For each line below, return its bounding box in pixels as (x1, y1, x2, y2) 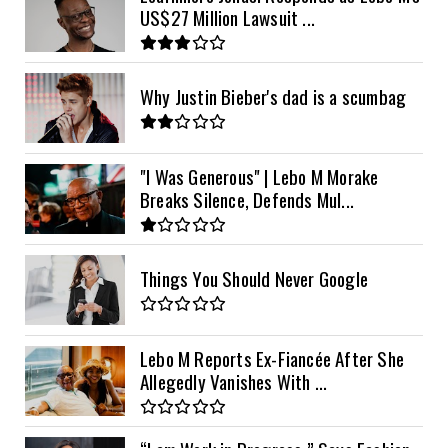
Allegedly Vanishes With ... (140, 366, 328, 395)
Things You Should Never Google (140, 264, 368, 293)
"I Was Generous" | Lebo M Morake (140, 161, 379, 190)
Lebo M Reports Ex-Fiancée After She (140, 343, 404, 372)
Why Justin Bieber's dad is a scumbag (140, 82, 407, 111)
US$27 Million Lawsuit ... (140, 2, 315, 31)
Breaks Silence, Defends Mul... (140, 184, 354, 213)
